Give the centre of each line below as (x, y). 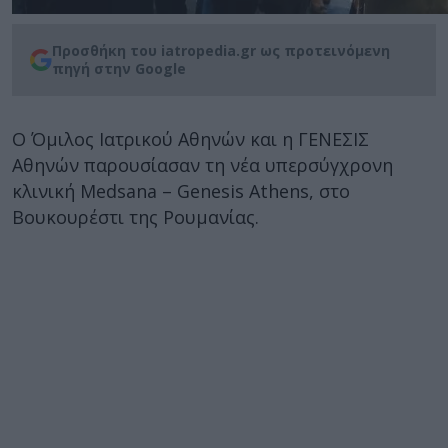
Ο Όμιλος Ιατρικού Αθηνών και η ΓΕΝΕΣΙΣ (190, 139)
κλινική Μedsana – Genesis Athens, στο (181, 191)
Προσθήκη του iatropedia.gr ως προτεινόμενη (221, 50)
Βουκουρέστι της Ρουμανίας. (135, 217)
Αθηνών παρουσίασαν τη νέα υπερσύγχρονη (202, 165)
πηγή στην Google (119, 68)
